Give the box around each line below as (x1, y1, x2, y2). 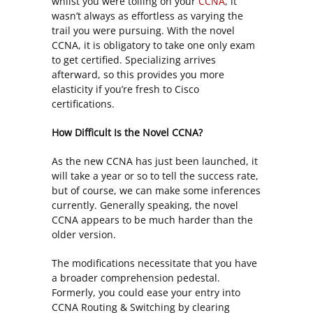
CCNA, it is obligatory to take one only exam (52, 38, 255, 52)
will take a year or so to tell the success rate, (52, 169, 259, 183)
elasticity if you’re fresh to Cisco (52, 82, 199, 96)
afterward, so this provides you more (52, 68, 224, 82)
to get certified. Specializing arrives (52, 53, 216, 67)
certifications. (52, 97, 115, 111)
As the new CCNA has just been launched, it (52, 154, 258, 168)
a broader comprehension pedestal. (52, 271, 220, 285)
